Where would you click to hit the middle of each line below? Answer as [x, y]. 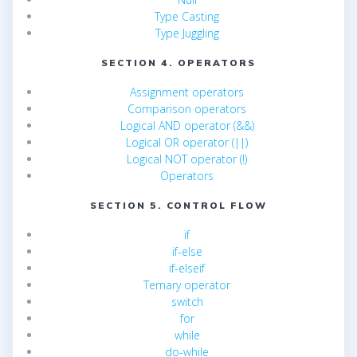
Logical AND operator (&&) [187, 126]
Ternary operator [187, 285]
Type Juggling [187, 33]
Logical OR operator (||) [187, 143]
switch [187, 302]
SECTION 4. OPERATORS [178, 63]
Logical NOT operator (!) [187, 159]
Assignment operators [187, 92]
